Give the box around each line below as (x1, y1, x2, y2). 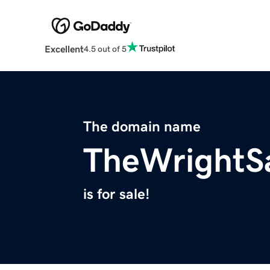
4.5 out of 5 (83, 44, 127, 53)
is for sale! (83, 187, 149, 202)
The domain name (83, 119, 201, 134)
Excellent (44, 44, 84, 54)
